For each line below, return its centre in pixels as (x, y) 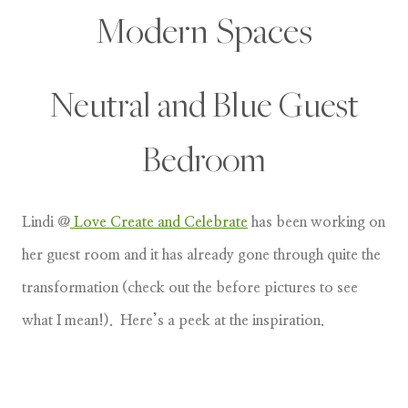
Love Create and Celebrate (159, 222)
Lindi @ (46, 222)
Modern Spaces (204, 29)
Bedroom (204, 158)
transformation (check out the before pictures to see (190, 287)
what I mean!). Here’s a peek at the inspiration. (177, 320)
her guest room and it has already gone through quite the (201, 255)
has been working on (316, 222)
